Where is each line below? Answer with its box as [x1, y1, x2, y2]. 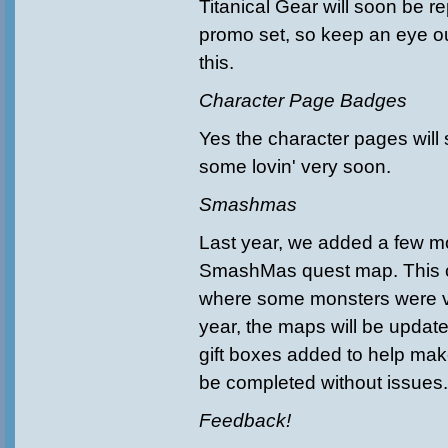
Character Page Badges [199, 90, 407, 111]
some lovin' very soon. [199, 156, 391, 177]
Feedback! [199, 410, 291, 431]
